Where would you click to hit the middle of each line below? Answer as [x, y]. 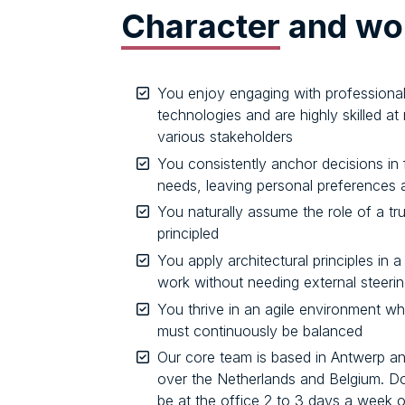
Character [201, 27]
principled [188, 234]
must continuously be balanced [260, 330]
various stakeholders [225, 137]
